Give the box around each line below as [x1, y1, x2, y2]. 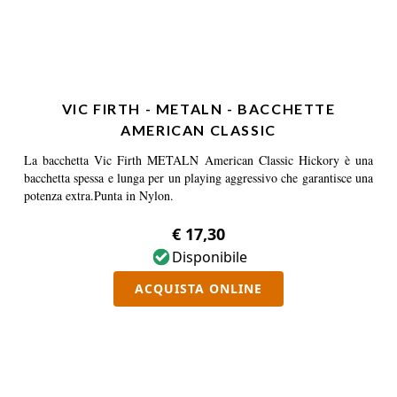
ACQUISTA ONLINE [135, 280, 262, 297]
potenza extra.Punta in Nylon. [24, 187, 174, 204]
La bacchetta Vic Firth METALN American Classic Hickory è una [24, 152, 373, 168]
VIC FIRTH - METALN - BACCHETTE [61, 100, 336, 117]
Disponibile [171, 247, 247, 267]
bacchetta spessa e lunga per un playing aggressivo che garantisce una [24, 169, 373, 186]
